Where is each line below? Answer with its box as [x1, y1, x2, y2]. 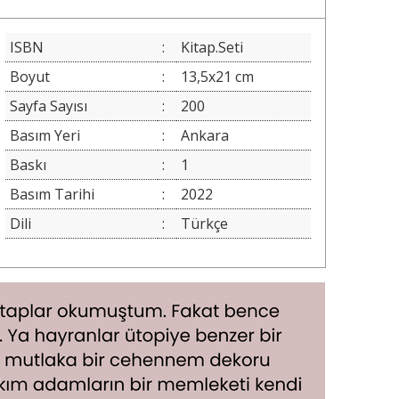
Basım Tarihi [9, 184, 94, 205]
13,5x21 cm [180, 67, 254, 87]
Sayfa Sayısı [9, 96, 87, 117]
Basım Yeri [9, 126, 80, 146]
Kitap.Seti [180, 37, 243, 58]
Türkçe [180, 214, 228, 234]
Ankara [180, 126, 229, 146]
